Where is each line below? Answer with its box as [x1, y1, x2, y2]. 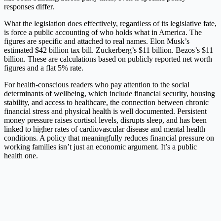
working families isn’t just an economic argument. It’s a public [4, 142, 197, 151]
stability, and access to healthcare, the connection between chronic [4, 98, 209, 107]
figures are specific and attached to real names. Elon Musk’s [4, 37, 189, 45]
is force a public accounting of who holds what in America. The [4, 28, 202, 37]
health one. [4, 151, 38, 160]
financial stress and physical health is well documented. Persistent [4, 107, 207, 115]
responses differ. [4, 2, 54, 11]
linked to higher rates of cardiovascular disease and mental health [4, 124, 205, 133]
